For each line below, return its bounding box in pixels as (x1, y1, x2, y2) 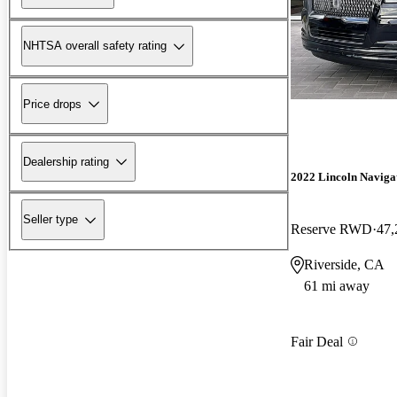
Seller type (23, 213, 78, 227)
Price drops (23, 97, 82, 111)
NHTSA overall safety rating (23, 39, 167, 53)
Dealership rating (23, 154, 109, 168)
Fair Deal (291, 333, 343, 349)
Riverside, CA (304, 257, 385, 273)
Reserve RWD (291, 222, 372, 237)
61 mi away (304, 278, 370, 294)
